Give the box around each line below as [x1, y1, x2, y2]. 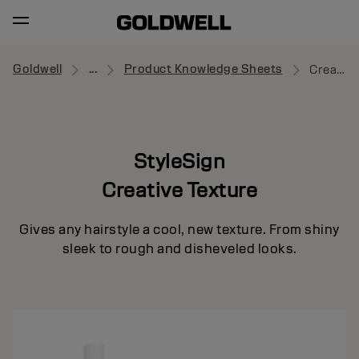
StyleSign [133, 147, 226, 174]
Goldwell [13, 62, 62, 77]
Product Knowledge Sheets [123, 62, 283, 77]
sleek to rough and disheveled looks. [62, 240, 297, 257]
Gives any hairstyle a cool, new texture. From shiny [19, 220, 340, 238]
